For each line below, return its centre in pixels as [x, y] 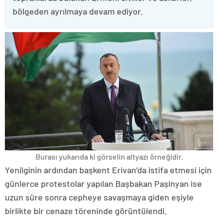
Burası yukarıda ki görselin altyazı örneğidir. [109, 156]
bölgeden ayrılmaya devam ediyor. [78, 11]
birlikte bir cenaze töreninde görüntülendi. [86, 210]
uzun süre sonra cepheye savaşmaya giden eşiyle [99, 197]
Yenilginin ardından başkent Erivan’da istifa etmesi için [108, 170]
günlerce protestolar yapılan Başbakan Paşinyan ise [103, 183]
